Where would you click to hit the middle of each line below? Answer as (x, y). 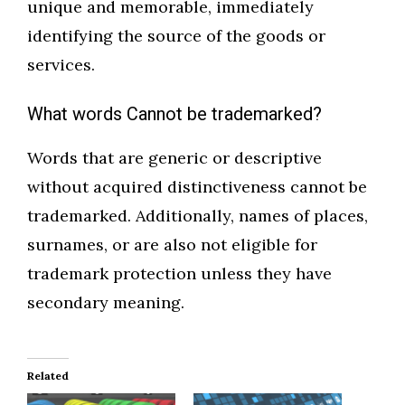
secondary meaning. (106, 303)
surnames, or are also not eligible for (172, 245)
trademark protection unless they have (179, 274)
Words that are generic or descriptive (174, 158)
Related (48, 376)
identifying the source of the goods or (176, 36)
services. (61, 65)
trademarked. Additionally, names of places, (198, 216)
